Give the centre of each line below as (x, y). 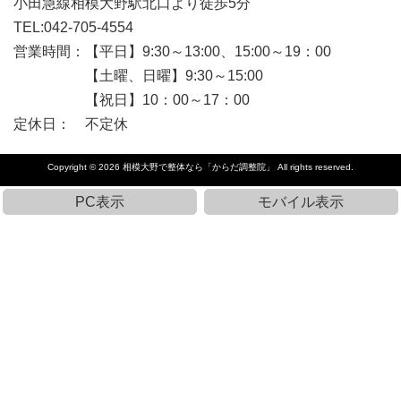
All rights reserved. (314, 166)
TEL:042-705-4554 (73, 27)
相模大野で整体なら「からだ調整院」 (199, 166)
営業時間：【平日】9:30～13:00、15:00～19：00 (172, 51)
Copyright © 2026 (85, 166)
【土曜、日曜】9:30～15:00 (138, 75)
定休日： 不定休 (71, 124)
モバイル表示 (301, 201)
